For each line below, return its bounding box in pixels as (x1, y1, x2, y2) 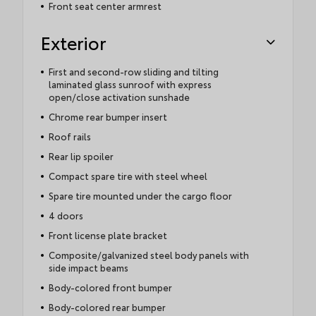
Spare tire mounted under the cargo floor (48, 189, 232, 202)
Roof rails (48, 130, 91, 143)
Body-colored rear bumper (48, 300, 166, 314)
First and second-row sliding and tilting (48, 65, 219, 78)
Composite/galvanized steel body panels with (48, 248, 249, 262)
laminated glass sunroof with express (48, 78, 212, 91)
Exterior (41, 30, 106, 55)
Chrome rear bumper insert (48, 110, 167, 123)
